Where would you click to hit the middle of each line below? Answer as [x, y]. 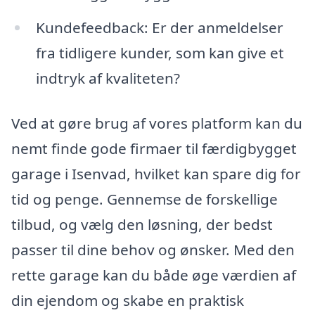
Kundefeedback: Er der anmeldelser [159, 28]
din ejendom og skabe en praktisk [128, 301]
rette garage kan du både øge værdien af [154, 275]
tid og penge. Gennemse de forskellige [144, 199]
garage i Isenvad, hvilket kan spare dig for [156, 174]
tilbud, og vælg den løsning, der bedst [142, 225]
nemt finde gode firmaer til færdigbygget [154, 149]
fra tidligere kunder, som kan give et [160, 53]
